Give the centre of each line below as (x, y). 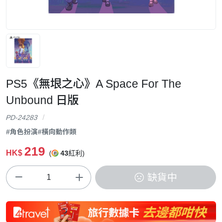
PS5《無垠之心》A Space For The (94, 83)
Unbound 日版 (42, 100)
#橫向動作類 (57, 132)
